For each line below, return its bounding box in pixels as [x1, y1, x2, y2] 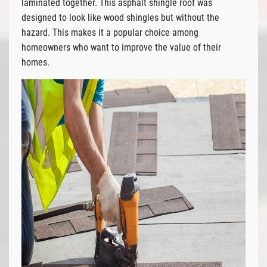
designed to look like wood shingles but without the [21, 11, 219, 23]
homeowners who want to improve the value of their [21, 41, 221, 53]
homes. [21, 56, 49, 68]
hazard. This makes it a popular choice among [21, 26, 198, 38]
